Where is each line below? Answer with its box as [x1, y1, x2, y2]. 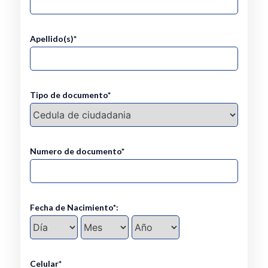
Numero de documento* [29, 146, 124, 156]
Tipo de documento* [29, 90, 111, 100]
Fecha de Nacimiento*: [29, 202, 118, 212]
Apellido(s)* [29, 33, 77, 44]
